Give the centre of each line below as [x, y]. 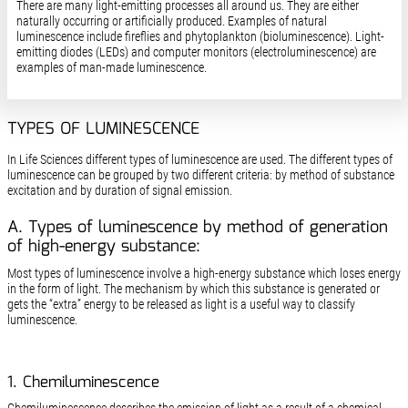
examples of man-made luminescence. [111, 68]
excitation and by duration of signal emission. [119, 190]
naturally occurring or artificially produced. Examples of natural [171, 21]
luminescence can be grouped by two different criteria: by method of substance [200, 174]
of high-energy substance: [103, 247]
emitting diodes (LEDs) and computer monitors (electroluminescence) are [196, 52]
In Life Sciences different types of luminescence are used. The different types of [199, 159]
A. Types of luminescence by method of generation [197, 228]
